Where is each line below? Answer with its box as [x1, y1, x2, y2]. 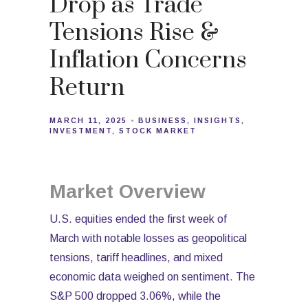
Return [49, 73, 124, 103]
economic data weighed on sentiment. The [49, 271, 255, 283]
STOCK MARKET [119, 127, 197, 135]
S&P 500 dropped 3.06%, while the [49, 290, 221, 302]
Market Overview [49, 181, 206, 202]
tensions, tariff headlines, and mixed [49, 252, 223, 263]
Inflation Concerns [49, 45, 247, 76]
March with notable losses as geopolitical [49, 232, 247, 244]
